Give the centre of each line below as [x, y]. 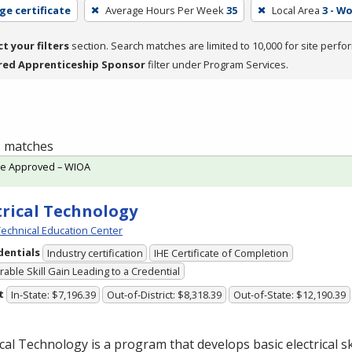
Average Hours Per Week [164, 10]
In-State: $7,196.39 [53, 295]
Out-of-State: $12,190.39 [289, 295]
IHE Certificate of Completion [222, 253]
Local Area [295, 10]
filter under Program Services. [217, 64]
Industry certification [95, 253]
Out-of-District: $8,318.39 [165, 295]
